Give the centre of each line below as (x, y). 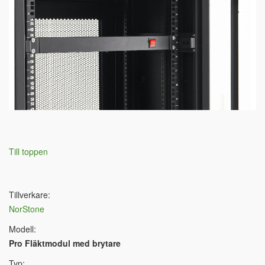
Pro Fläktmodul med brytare (65, 243)
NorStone (27, 209)
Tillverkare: (30, 195)
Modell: (22, 229)
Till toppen (28, 152)
